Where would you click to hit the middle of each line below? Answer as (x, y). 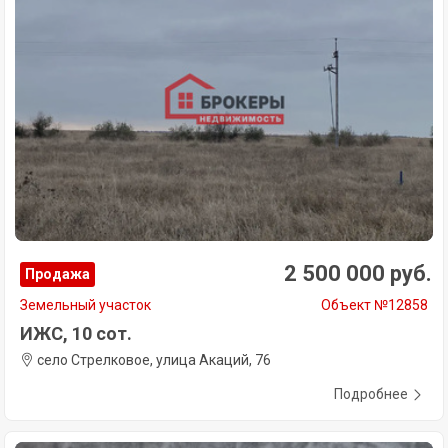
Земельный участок (85, 305)
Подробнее (371, 394)
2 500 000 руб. (358, 274)
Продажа (57, 274)
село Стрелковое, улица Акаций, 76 (152, 360)
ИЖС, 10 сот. (76, 334)
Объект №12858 (374, 305)
